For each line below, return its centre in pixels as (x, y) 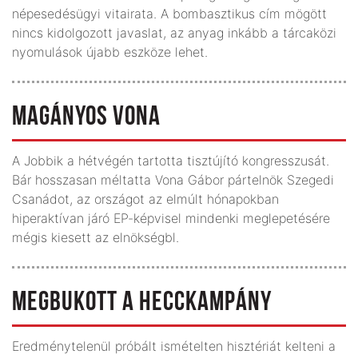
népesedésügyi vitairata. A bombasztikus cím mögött (169, 13)
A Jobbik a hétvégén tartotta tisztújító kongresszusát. (171, 160)
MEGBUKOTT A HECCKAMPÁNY (142, 303)
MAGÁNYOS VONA (86, 117)
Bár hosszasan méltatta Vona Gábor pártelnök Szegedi (173, 179)
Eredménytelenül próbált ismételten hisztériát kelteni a (174, 346)
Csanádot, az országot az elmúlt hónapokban (145, 199)
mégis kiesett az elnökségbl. (95, 237)
